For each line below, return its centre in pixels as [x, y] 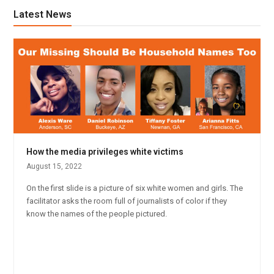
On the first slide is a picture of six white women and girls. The [135, 188]
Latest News [43, 14]
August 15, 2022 [54, 166]
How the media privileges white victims [105, 151]
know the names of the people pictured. [97, 213]
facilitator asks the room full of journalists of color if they [127, 201]
